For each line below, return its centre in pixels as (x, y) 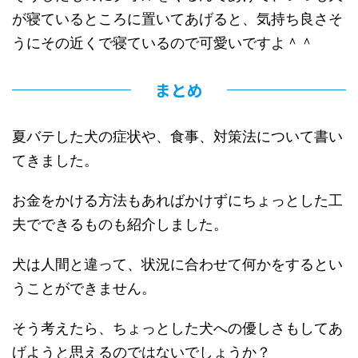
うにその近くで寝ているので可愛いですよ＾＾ (163, 42)
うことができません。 (84, 288)
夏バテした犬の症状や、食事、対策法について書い (177, 136)
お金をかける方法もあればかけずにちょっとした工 (177, 200)
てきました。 (55, 160)
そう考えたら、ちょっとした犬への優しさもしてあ (177, 328)
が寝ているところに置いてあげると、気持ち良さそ (177, 18)
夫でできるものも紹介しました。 (120, 224)
